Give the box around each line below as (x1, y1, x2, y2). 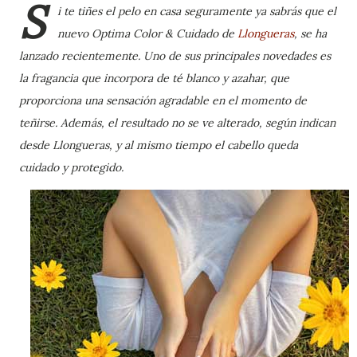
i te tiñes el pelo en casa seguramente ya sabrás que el (57, 4, 336, 18)
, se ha (294, 26, 327, 41)
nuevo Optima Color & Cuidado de (57, 26, 237, 41)
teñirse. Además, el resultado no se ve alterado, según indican (19, 116, 335, 130)
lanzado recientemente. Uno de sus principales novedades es (19, 49, 331, 63)
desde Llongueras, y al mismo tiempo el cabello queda (19, 138, 298, 152)
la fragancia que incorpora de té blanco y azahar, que (19, 71, 289, 85)
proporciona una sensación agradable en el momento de (19, 93, 307, 108)
